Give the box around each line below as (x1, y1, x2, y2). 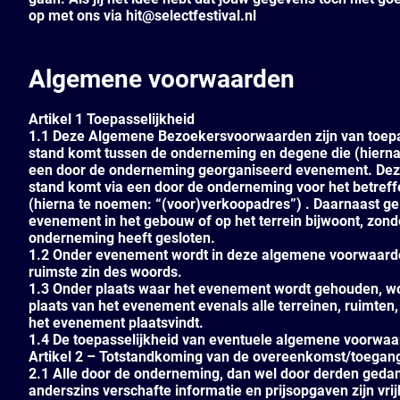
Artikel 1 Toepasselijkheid (29, 111, 195, 128)
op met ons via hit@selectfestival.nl (29, 7, 256, 24)
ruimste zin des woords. (29, 263, 182, 280)
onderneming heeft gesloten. (29, 229, 215, 246)
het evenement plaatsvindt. (29, 314, 204, 331)
